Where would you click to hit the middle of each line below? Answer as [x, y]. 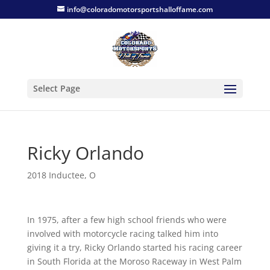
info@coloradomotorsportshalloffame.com [140, 9]
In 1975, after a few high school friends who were [127, 220]
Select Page [56, 88]
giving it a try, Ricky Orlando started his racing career [134, 247]
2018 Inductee [55, 175]
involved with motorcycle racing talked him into [122, 234]
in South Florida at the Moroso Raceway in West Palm [134, 261]
